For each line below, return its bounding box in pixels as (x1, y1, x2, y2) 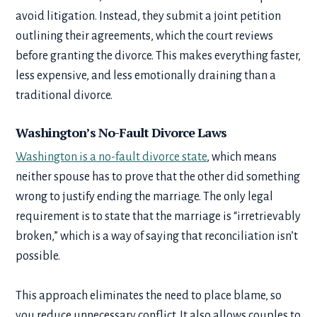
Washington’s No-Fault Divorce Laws (16, 123, 233, 141)
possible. (16, 249, 65, 263)
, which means (207, 150, 277, 163)
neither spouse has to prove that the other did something (16, 170, 301, 183)
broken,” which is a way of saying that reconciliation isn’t (16, 229, 299, 243)
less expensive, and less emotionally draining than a (16, 69, 277, 82)
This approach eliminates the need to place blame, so (16, 289, 282, 302)
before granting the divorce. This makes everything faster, (16, 49, 301, 62)
